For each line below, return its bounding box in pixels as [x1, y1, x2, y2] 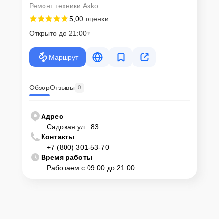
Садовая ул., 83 [47, 122, 99, 131]
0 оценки [79, 14, 109, 22]
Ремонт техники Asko [29, 1, 98, 10]
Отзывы [49, 84, 75, 92]
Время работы [41, 153, 92, 161]
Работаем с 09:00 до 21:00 [47, 163, 135, 172]
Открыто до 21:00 [29, 29, 87, 37]
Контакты [41, 132, 75, 141]
